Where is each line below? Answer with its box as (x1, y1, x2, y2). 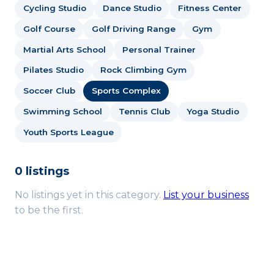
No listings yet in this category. (15, 189, 163, 201)
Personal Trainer (122, 44, 196, 54)
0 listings (15, 164, 69, 179)
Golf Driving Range (91, 23, 176, 34)
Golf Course (23, 23, 75, 34)
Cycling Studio (23, 3, 86, 13)
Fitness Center (177, 3, 242, 13)
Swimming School (23, 106, 102, 117)
